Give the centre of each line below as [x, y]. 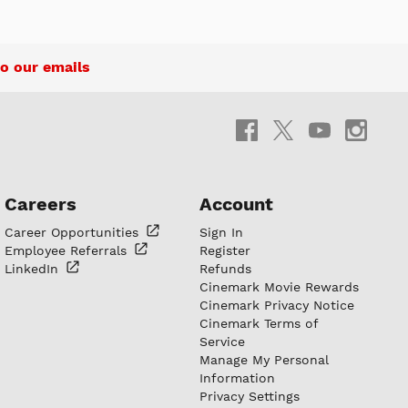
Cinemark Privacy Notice [277, 305]
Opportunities [97, 232]
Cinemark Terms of [259, 323]
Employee [37, 250]
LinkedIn [34, 269]
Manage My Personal [264, 360]
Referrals [101, 250]
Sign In [221, 232]
